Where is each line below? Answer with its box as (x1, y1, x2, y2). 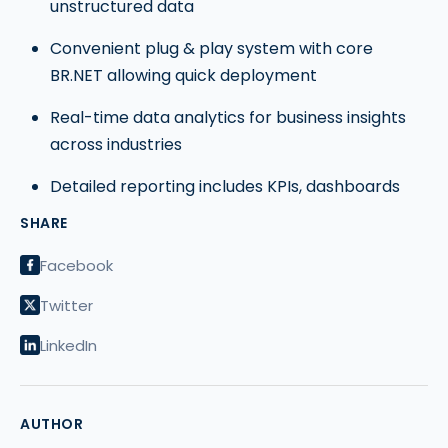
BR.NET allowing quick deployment (50, 64, 317, 88)
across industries (50, 133, 182, 157)
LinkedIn (40, 334, 97, 356)
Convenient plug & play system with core (50, 37, 373, 61)
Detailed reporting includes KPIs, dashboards (50, 175, 400, 199)
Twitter (40, 294, 93, 316)
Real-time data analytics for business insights (50, 106, 406, 130)
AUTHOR (20, 414, 83, 435)
